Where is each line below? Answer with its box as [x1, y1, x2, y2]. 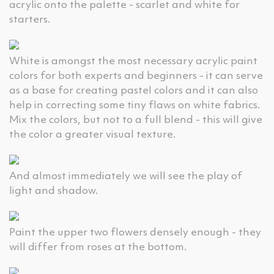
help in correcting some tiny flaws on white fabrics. [9, 100, 260, 111]
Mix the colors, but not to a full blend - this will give [9, 115, 262, 125]
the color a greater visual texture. [9, 130, 176, 140]
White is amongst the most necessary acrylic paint [9, 56, 257, 67]
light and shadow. [9, 186, 98, 196]
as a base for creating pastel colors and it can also [9, 86, 258, 96]
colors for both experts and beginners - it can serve [9, 71, 263, 81]
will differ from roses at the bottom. [9, 242, 187, 253]
